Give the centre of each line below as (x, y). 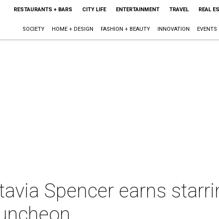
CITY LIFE (94, 10)
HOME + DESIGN (72, 29)
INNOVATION (173, 29)
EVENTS (207, 29)
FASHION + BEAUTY (125, 29)
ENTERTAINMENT (137, 10)
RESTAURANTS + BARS (43, 10)
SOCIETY (33, 29)
